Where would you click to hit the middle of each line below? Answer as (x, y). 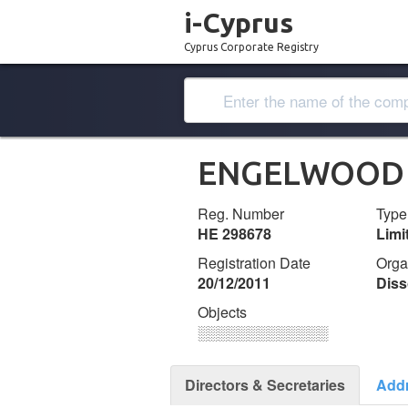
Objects (222, 312)
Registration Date (254, 263)
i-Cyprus (239, 23)
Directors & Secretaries (265, 385)
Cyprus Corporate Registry (251, 47)
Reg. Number (241, 214)
